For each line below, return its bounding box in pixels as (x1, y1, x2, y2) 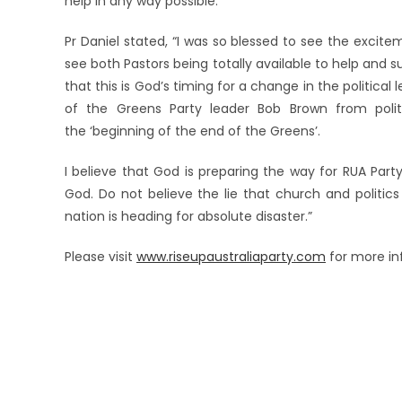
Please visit (65, 248, 136, 266)
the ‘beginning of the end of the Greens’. (65, 122, 320, 140)
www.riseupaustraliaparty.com (136, 248, 326, 266)
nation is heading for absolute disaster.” (65, 207, 312, 225)
